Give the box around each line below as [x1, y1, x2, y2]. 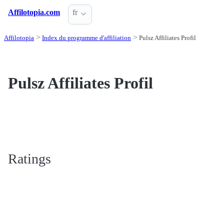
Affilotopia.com [8, 8, 60, 16]
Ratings [8, 151, 51, 167]
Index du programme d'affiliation [42, 34, 131, 41]
